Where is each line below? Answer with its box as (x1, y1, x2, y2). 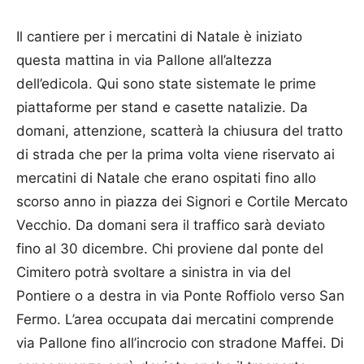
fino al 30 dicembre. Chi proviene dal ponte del (16, 240, 323, 257)
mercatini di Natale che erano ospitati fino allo (16, 170, 316, 186)
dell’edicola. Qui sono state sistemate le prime (16, 76, 316, 92)
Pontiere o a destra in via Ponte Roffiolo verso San (16, 288, 344, 304)
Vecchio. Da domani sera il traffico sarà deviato (16, 217, 325, 233)
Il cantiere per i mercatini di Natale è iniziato (16, 28, 302, 45)
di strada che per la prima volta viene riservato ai (16, 146, 335, 162)
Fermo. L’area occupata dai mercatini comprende (16, 311, 334, 327)
